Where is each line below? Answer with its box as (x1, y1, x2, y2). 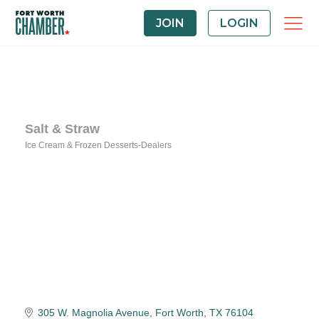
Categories (24, 147, 123, 168)
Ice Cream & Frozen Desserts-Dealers (25, 140, 172, 150)
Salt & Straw (25, 122, 100, 136)
